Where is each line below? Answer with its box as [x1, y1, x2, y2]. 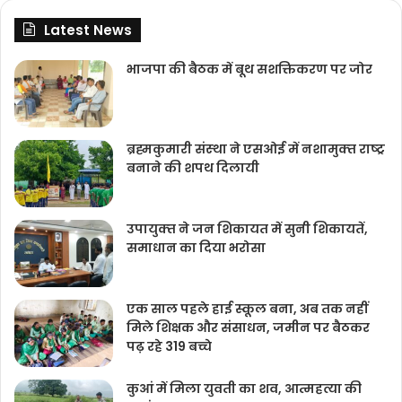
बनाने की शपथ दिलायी [127, 159, 259, 178]
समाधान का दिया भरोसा [127, 239, 266, 258]
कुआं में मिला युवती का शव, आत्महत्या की [127, 380, 362, 398]
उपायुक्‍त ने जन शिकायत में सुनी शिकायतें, [127, 220, 368, 239]
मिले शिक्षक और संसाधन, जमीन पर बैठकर [127, 319, 370, 337]
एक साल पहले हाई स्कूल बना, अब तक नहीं [127, 300, 368, 319]
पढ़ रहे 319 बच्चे [127, 337, 212, 356]
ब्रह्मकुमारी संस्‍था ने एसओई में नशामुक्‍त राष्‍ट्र [127, 140, 385, 159]
